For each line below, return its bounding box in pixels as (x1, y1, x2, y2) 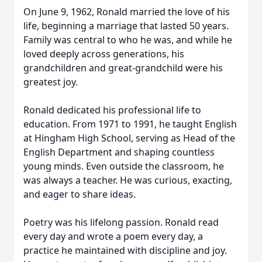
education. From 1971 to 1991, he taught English (23, 118, 237, 130)
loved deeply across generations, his (23, 47, 184, 60)
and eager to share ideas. (23, 188, 136, 201)
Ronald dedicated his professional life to (23, 104, 201, 116)
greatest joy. (23, 75, 78, 88)
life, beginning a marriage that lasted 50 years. (23, 19, 229, 32)
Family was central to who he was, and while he (23, 33, 232, 46)
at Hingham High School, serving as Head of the (23, 132, 235, 144)
